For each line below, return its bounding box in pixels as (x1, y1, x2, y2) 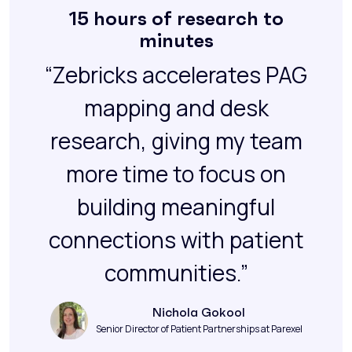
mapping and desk (83, 93, 269, 123)
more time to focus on (66, 159, 286, 189)
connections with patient (48, 225, 304, 255)
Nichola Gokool (152, 304, 245, 321)
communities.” (104, 258, 248, 288)
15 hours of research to (68, 7, 284, 31)
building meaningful (77, 192, 275, 222)
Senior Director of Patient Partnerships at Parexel (95, 322, 302, 336)
